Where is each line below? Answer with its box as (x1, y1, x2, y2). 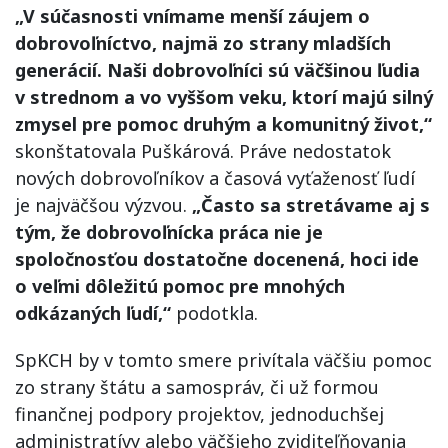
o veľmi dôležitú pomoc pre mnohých (15, 274, 345, 298)
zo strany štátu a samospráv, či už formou (15, 375, 379, 399)
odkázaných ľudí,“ (15, 301, 171, 325)
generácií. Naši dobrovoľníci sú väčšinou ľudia (15, 58, 420, 82)
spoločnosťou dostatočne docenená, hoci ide (15, 247, 419, 271)
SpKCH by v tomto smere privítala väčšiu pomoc (15, 348, 432, 372)
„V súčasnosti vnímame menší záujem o (15, 4, 370, 28)
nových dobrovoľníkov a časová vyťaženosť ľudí (15, 166, 415, 190)
